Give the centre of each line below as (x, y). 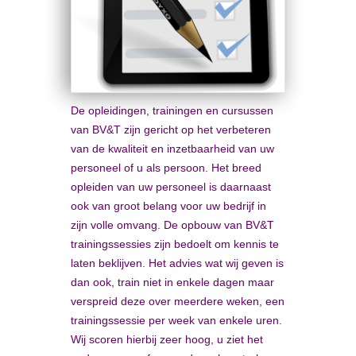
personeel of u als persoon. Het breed (166, 168)
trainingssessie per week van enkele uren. (176, 320)
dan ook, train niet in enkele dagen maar (172, 282)
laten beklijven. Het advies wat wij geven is (177, 263)
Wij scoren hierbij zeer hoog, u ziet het (167, 339)
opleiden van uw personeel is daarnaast (171, 187)
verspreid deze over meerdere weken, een (178, 301)
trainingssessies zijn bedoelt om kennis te (175, 244)
